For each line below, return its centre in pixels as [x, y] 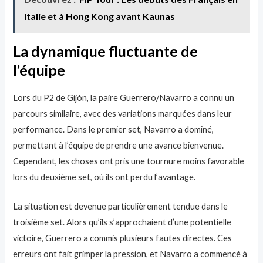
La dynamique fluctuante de [106, 51]
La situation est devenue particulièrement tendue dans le [121, 207]
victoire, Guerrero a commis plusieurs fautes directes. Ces [123, 238]
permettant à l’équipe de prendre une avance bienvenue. [119, 145]
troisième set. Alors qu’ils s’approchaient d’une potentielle [122, 222]
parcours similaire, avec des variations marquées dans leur [123, 113]
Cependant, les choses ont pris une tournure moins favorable [129, 161]
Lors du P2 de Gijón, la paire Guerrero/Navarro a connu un [124, 97]
